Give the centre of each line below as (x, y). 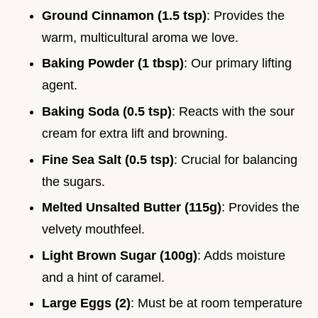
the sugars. (73, 181)
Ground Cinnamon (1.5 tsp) (124, 15)
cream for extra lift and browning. (135, 133)
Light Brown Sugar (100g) (120, 255)
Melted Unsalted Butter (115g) (132, 208)
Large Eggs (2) (86, 303)
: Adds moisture (241, 255)
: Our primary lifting (238, 64)
